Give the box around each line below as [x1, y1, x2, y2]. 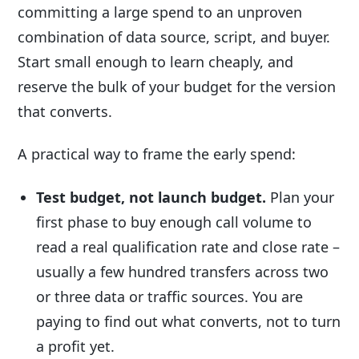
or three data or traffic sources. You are [36, 286, 304, 306]
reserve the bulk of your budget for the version [18, 76, 336, 96]
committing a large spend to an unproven [18, 2, 302, 22]
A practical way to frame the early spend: [18, 144, 296, 164]
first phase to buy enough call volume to [36, 212, 313, 232]
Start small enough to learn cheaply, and [18, 51, 293, 71]
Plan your [266, 187, 335, 207]
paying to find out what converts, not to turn [36, 311, 341, 331]
